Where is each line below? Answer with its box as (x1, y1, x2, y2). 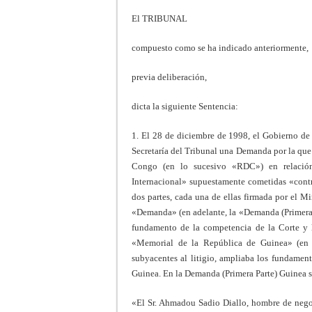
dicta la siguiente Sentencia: (132, 100, 238, 111)
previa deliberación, (132, 71, 207, 82)
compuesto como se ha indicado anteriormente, (132, 42, 309, 53)
